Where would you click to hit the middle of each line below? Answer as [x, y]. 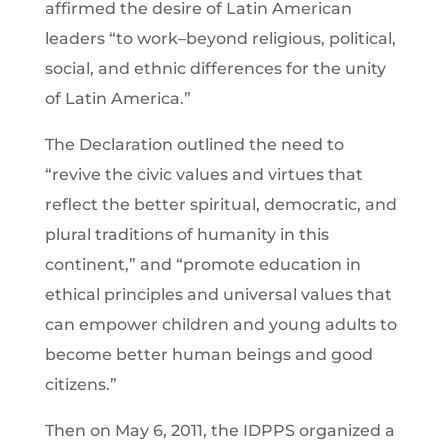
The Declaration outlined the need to [194, 144]
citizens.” [80, 384]
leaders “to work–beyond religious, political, [220, 38]
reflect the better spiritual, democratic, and [220, 204]
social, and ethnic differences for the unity [215, 68]
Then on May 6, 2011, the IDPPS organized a [219, 430]
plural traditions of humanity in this [186, 234]
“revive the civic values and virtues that [203, 174]
